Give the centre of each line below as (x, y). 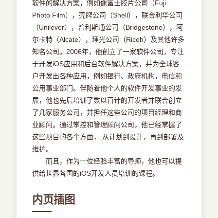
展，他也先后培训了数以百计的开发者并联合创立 (107, 100)
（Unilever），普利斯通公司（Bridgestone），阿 (108, 27)
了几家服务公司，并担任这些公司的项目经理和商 (107, 113)
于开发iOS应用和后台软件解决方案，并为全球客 (106, 64)
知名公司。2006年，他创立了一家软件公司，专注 (108, 52)
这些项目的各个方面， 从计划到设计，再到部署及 (108, 137)
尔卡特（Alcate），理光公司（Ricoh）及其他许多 (109, 40)
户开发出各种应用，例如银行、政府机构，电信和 (107, 76)
